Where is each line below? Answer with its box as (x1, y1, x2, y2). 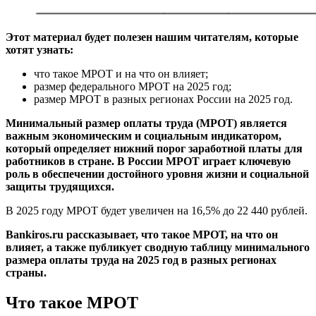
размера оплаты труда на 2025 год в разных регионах (6, 253, 276, 266)
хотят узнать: (6, 43, 73, 56)
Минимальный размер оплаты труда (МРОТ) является (6, 116, 287, 129)
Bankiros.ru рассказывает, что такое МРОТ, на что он (6, 228, 278, 241)
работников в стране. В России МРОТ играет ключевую (6, 154, 291, 167)
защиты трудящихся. (6, 180, 114, 193)
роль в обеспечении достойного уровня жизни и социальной (6, 167, 309, 180)
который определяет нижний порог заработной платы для (6, 142, 303, 154)
